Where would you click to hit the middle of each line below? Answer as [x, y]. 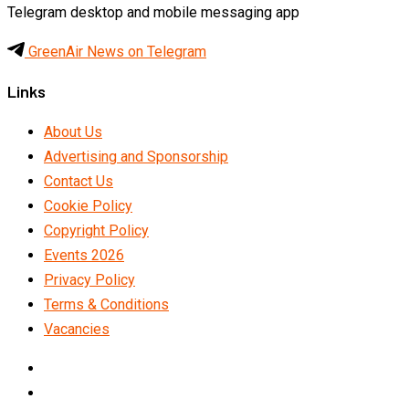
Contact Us [79, 181]
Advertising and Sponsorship [136, 156]
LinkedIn [70, 367]
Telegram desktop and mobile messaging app [153, 12]
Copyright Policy [96, 230]
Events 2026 [84, 255]
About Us [73, 131]
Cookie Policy [88, 205]
